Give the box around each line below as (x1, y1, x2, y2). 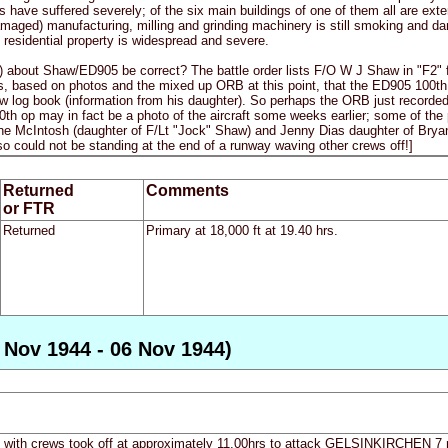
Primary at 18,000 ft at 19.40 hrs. (145, 223, 338, 239)
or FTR (2, 200, 55, 218)
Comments (145, 182, 229, 200)
